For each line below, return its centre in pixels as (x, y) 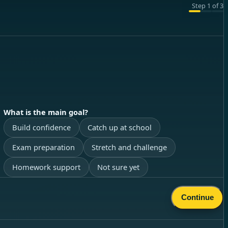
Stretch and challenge (130, 147)
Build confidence (41, 127)
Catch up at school (120, 127)
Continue (197, 197)
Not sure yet (119, 167)
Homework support (46, 167)
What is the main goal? (46, 112)
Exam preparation (43, 147)
